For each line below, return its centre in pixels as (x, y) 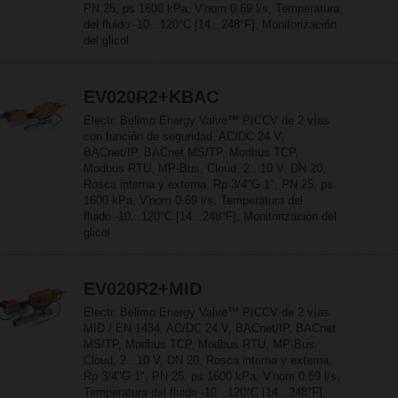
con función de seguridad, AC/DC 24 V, (184, 136)
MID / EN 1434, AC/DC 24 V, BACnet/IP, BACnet (210, 328)
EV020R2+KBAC (151, 97)
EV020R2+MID (143, 289)
